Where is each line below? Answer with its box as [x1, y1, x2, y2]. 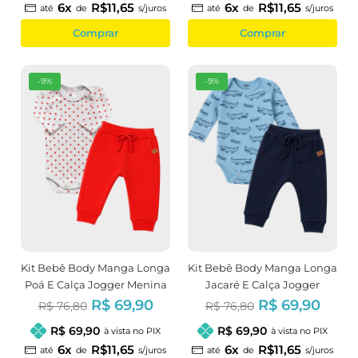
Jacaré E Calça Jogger [205, 277, 320, 291]
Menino [242, 294, 283, 308]
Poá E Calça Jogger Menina [24, 277, 167, 291]
